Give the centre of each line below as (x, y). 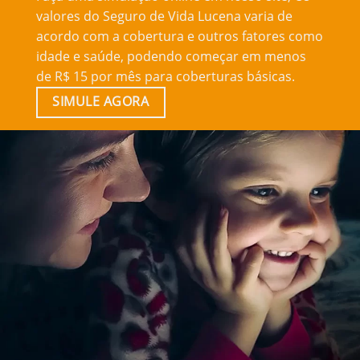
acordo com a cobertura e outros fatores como (179, 36)
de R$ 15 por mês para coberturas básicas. (165, 76)
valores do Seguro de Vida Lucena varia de (164, 16)
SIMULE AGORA (100, 101)
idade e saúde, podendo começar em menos (171, 56)
